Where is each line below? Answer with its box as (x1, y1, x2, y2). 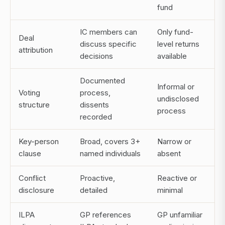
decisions (80, 51, 113, 61)
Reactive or (157, 173, 197, 183)
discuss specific (80, 39, 137, 49)
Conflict (19, 173, 46, 183)
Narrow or (157, 137, 191, 147)
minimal (157, 185, 183, 195)
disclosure (19, 185, 54, 195)
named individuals (80, 149, 141, 159)
